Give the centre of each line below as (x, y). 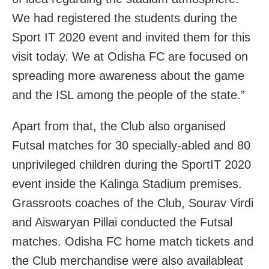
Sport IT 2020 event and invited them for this (131, 38)
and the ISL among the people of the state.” (128, 95)
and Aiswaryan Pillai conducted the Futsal (122, 222)
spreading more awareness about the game (128, 76)
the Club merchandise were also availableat (128, 261)
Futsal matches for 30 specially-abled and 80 (131, 146)
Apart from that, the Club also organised (119, 126)
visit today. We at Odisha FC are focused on (130, 57)
